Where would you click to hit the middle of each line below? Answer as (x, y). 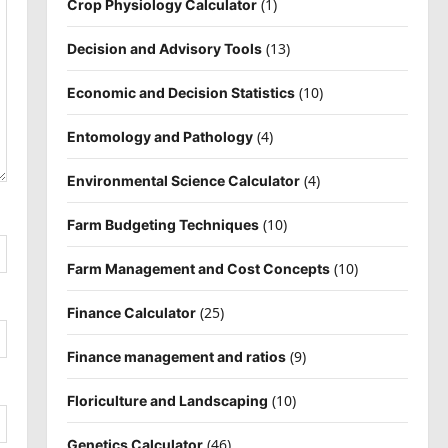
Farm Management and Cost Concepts (198, 268)
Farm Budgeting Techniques (162, 224)
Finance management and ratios (176, 356)
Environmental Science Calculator (183, 180)
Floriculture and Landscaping (167, 400)
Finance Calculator (131, 312)
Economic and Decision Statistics (180, 92)
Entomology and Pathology (159, 136)
